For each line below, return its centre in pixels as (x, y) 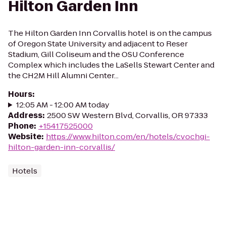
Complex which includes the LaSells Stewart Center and (111, 65)
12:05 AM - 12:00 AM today (63, 105)
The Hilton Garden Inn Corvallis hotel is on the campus (110, 33)
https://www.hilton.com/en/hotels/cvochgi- (128, 136)
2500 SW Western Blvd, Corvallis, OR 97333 (127, 115)
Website (25, 136)
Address (25, 115)
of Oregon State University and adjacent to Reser (98, 44)
